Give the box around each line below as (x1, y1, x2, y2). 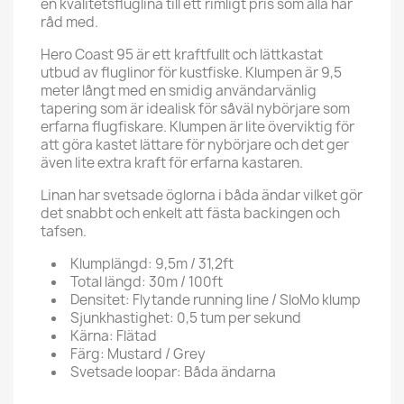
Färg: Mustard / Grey (70, 344, 206, 363)
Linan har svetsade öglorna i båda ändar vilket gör (41, 185, 363, 205)
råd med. (41, 12, 98, 32)
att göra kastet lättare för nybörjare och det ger (41, 134, 349, 154)
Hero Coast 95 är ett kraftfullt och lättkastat (41, 44, 323, 64)
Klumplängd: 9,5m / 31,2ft (70, 253, 234, 273)
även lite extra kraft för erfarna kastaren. (41, 152, 303, 172)
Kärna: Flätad (70, 326, 157, 345)
